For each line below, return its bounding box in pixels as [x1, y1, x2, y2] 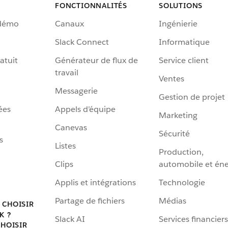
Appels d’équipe [55, 104, 116, 115]
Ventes [159, 73, 184, 84]
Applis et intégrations [55, 177, 136, 188]
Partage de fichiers [55, 195, 125, 207]
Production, [159, 147, 204, 158]
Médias [159, 195, 186, 207]
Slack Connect [55, 37, 109, 48]
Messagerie [55, 85, 98, 97]
